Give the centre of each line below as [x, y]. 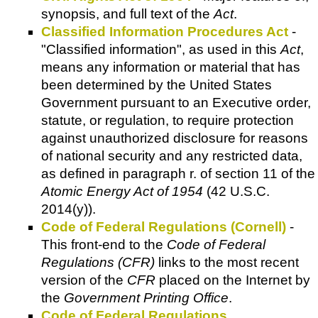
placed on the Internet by [233, 280]
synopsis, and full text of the [127, 14]
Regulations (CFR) [98, 263]
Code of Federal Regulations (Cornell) [164, 227]
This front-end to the [104, 245]
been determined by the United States [157, 85]
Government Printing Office [146, 298]
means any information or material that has [171, 67]
